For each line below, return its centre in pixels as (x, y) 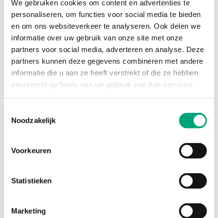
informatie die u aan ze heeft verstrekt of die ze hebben (105, 73)
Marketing (28, 211)
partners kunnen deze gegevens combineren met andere (107, 61)
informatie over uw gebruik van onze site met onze (97, 37)
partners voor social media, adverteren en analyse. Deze (108, 49)
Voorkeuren (31, 150)
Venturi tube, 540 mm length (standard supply (107, 91)
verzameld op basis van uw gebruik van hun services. (103, 84)
